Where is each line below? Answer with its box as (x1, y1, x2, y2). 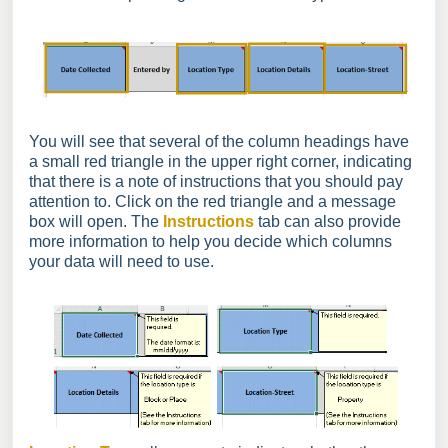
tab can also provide (258, 213, 401, 231)
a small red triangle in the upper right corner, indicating (29, 153, 412, 171)
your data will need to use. (29, 253, 214, 271)
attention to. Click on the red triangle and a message (29, 193, 396, 211)
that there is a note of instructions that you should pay (29, 173, 403, 191)
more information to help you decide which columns (29, 233, 392, 251)
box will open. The (29, 213, 163, 231)
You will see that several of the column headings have (29, 133, 409, 151)
